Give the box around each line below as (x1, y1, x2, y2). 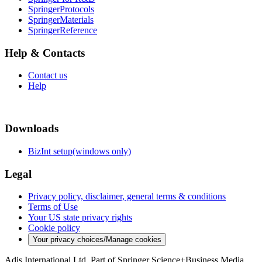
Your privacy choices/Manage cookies (33, 235, 161, 244)
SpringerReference (28, 25, 97, 36)
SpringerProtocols (28, 4, 94, 15)
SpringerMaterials (28, 15, 94, 25)
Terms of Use (28, 202, 78, 212)
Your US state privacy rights (28, 212, 132, 223)
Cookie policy (28, 223, 80, 233)
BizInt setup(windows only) (28, 146, 131, 156)
